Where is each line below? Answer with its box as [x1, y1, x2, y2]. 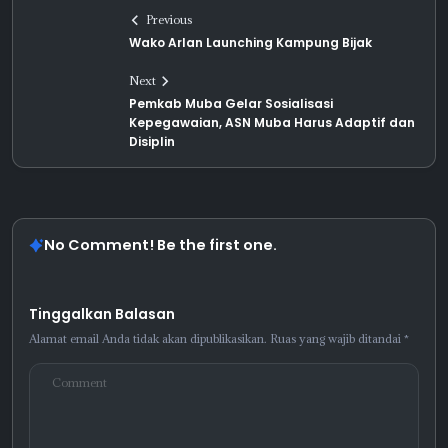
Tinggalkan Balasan [29, 305, 175, 324]
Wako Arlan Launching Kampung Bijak [129, 34, 372, 51]
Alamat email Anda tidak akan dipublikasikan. [29, 331, 267, 346]
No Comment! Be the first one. [44, 235, 277, 255]
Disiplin [129, 133, 175, 150]
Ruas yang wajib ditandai [270, 331, 404, 346]
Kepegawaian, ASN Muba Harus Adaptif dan [129, 114, 415, 131]
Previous [146, 12, 193, 27]
